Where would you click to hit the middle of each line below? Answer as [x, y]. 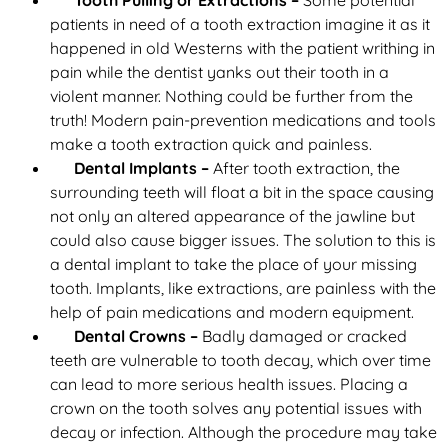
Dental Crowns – [136, 336]
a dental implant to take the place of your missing [233, 264]
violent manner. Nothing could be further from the [231, 96]
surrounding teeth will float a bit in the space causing [242, 192]
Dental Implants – [141, 168]
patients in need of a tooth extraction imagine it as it [240, 24]
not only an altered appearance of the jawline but [232, 216]
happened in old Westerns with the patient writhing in [242, 48]
